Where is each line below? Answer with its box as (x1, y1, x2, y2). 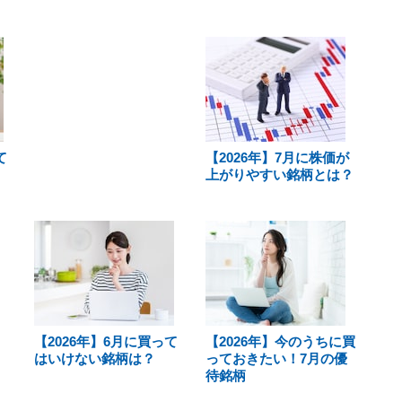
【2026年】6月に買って (34, 334, 178, 349)
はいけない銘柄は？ (34, 351, 155, 366)
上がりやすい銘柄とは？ (205, 167, 354, 182)
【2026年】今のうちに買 (205, 334, 355, 349)
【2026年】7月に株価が (205, 150, 349, 165)
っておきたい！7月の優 (205, 351, 347, 366)
